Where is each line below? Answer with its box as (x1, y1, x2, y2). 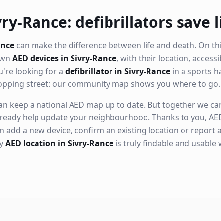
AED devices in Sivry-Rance (12, 53, 116, 64)
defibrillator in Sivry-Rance (65, 66, 170, 76)
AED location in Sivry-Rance (5, 138, 113, 148)
